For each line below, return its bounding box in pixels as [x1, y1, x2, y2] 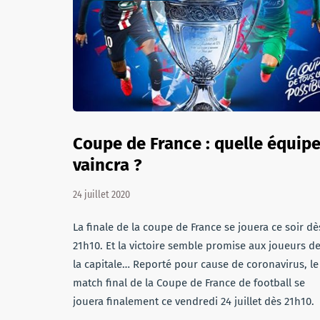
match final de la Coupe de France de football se [73, 276, 305, 289]
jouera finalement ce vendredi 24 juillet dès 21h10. [73, 295, 314, 308]
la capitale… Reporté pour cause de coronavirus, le [73, 258, 319, 271]
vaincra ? [73, 155, 142, 175]
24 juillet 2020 [73, 189, 130, 201]
